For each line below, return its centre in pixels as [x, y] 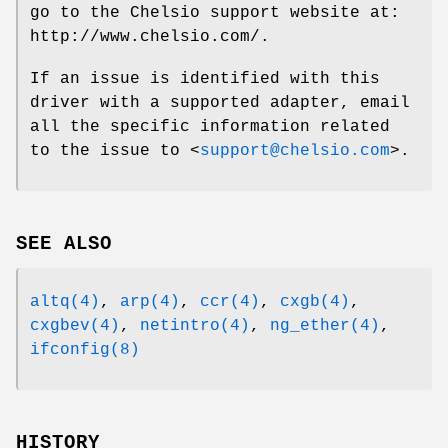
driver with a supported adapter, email [220, 102]
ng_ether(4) [325, 325]
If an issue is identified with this [205, 78]
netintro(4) [195, 325]
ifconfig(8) [85, 349]
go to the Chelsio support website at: [215, 12]
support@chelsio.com [295, 150]
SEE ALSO [64, 243]
